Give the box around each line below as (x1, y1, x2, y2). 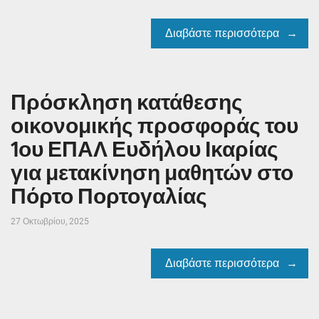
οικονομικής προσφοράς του (11, 113, 298, 139)
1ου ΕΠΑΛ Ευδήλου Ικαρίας (11, 136, 278, 162)
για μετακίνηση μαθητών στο (11, 159, 293, 186)
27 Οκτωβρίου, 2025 (11, 216, 89, 226)
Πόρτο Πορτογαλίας (11, 183, 207, 209)
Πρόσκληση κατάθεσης (11, 89, 243, 115)
